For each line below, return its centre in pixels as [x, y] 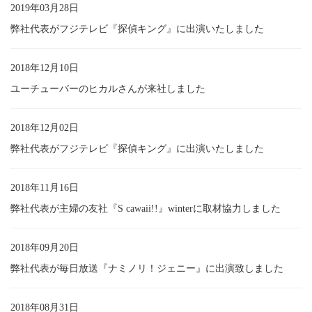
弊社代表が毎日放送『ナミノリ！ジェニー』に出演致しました [147, 268]
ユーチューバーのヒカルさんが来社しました [108, 88]
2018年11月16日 [45, 187]
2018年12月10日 [45, 68]
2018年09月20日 [45, 247]
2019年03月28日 [45, 8]
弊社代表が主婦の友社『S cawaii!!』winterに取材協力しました [146, 208]
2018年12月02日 [45, 127]
